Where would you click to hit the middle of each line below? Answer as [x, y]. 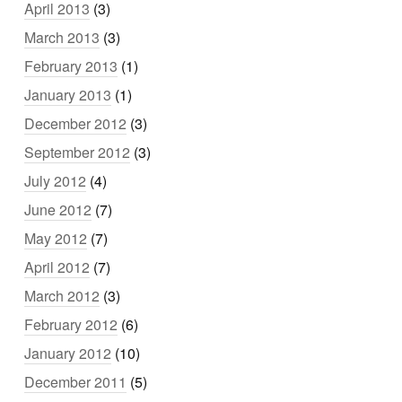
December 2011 [76, 382]
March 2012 [62, 296]
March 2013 [62, 37]
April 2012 [57, 267]
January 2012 [68, 353]
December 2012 [76, 123]
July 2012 [56, 181]
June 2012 [58, 210]
